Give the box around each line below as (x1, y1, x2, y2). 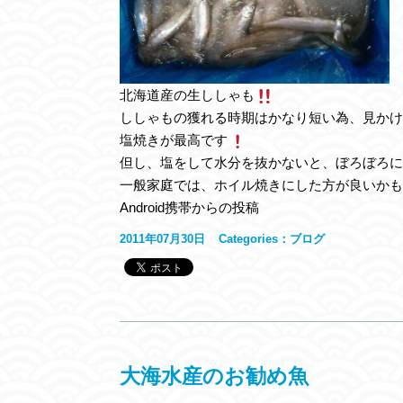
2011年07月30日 (120, 232, 205, 246)
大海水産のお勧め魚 (120, 364, 309, 388)
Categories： (219, 232, 290, 246)
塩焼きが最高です (120, 132, 228, 148)
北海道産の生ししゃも (120, 87, 255, 103)
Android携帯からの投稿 (120, 200, 259, 215)
